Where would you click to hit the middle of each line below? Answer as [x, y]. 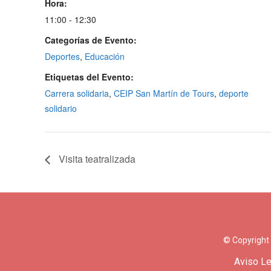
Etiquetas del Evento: [90, 77]
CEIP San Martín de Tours [164, 93]
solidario [61, 109]
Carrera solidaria [77, 93]
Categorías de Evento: [91, 40]
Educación [105, 57]
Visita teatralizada [96, 158]
